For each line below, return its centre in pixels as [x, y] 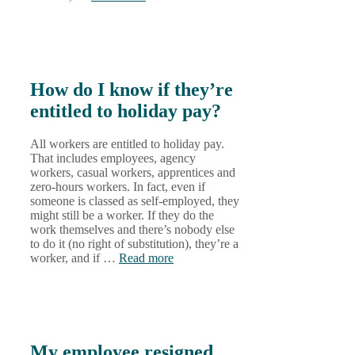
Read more [146, 258]
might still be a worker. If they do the [122, 216]
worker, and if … [74, 258]
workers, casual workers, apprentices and [133, 173]
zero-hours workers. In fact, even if [118, 187]
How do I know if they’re [132, 89]
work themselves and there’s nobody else [132, 230]
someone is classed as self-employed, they [135, 201]
